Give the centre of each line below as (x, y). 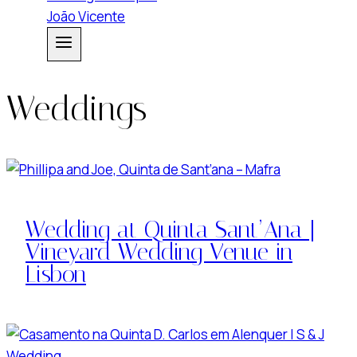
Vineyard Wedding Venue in (159, 251)
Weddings (76, 110)
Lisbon (56, 274)
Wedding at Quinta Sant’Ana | (171, 229)
